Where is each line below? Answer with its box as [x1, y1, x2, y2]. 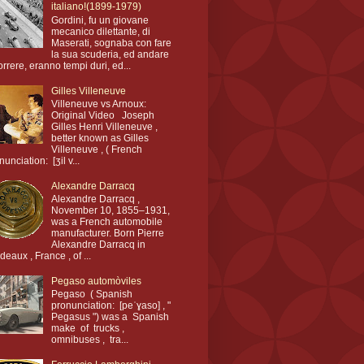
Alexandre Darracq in [50, 239, 145, 251]
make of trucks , [50, 323, 127, 335]
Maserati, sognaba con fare [50, 37, 171, 49]
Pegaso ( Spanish [50, 288, 132, 301]
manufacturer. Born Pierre [50, 227, 164, 240]
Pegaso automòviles [50, 275, 141, 287]
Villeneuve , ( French [50, 143, 142, 155]
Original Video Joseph [50, 109, 154, 121]
